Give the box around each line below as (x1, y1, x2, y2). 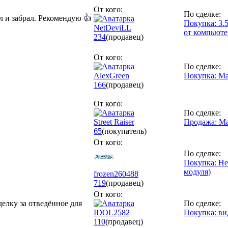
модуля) (184, 167, 211, 176)
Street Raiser (94, 117, 134, 126)
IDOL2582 (94, 208, 130, 217)
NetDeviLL (94, 23, 131, 32)
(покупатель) (102, 126, 147, 135)
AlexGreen (94, 71, 129, 80)
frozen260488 (94, 169, 138, 178)
